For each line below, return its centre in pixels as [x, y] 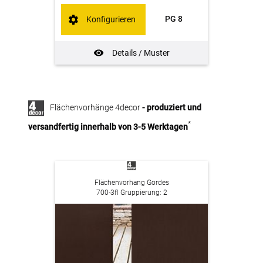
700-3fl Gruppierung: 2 [131, 193]
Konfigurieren [111, 20]
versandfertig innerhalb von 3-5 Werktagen [108, 127]
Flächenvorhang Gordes [131, 183]
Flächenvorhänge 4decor [95, 107]
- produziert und [172, 107]
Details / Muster [141, 53]
